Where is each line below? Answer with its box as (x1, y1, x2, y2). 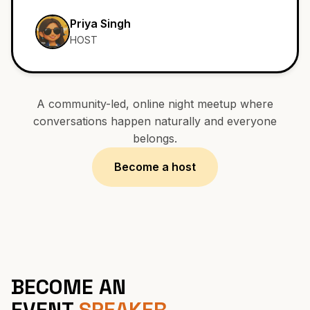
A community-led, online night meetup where (37, 128, 273, 143)
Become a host (114, 191, 196, 206)
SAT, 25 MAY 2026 (35, 15, 122, 28)
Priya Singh (70, 48, 131, 63)
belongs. (133, 163, 177, 177)
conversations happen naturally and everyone (33, 145, 277, 160)
